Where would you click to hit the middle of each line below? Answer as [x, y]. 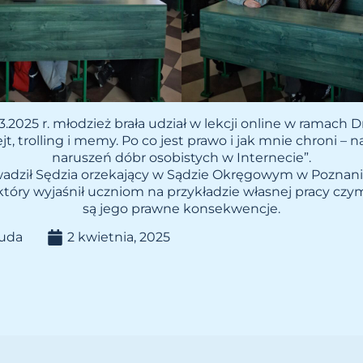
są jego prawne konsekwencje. [181, 208]
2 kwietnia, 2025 [119, 237]
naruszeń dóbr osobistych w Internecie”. [181, 157]
